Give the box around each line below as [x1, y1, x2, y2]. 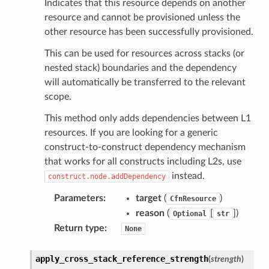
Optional [172, 209, 207, 218]
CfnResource [169, 194, 216, 203]
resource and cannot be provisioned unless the [44, 12, 240, 22]
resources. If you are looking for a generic [44, 127, 218, 138]
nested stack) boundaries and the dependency [44, 62, 237, 73]
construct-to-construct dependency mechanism [44, 142, 246, 152]
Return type [53, 223, 104, 233]
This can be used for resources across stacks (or [44, 48, 244, 58]
